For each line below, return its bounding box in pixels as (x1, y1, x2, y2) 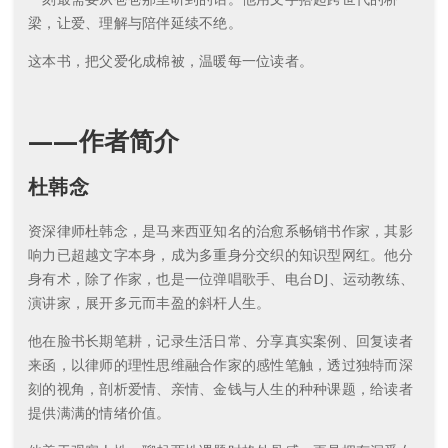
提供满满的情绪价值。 (28, 402, 171, 422)
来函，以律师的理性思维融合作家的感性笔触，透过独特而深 (28, 354, 413, 374)
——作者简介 (28, 122, 180, 157)
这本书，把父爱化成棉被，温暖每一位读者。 (28, 50, 313, 70)
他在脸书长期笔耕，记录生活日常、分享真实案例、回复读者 (28, 330, 413, 350)
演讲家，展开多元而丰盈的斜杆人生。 (28, 292, 271, 312)
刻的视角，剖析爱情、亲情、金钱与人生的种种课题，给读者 (28, 378, 413, 398)
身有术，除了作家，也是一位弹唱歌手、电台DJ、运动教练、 (28, 268, 414, 288)
